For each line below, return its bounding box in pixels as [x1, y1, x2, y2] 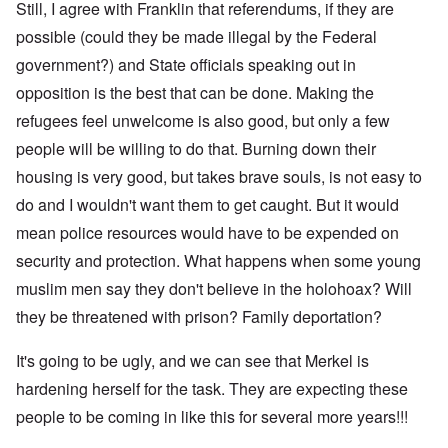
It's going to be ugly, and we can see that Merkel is [16, 349, 369, 373]
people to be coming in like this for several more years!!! [16, 405, 408, 429]
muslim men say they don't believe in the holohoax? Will [16, 277, 412, 301]
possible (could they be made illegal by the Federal [16, 25, 377, 49]
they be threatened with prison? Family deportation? [16, 305, 382, 329]
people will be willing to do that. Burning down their [16, 137, 376, 161]
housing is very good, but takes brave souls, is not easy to [16, 165, 422, 189]
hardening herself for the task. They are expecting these [16, 377, 408, 401]
